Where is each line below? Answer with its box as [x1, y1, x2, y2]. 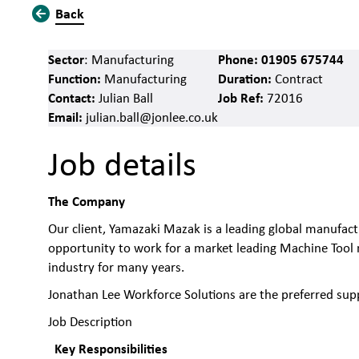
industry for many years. [48, 258, 185, 276]
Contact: [48, 88, 96, 107]
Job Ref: [218, 88, 268, 107]
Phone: [218, 50, 259, 69]
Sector [48, 50, 85, 69]
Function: [48, 69, 102, 88]
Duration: [218, 69, 272, 88]
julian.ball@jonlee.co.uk [86, 108, 219, 127]
